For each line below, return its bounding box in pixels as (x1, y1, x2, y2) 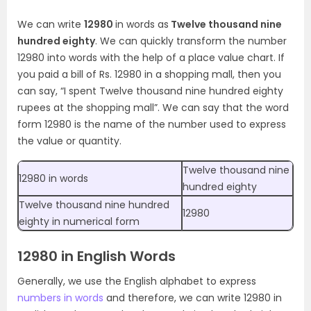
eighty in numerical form (19, 215, 140, 228)
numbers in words (17, 291, 103, 305)
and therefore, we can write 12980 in (103, 291, 282, 305)
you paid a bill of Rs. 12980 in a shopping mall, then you (17, 67, 281, 81)
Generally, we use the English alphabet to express (17, 274, 256, 288)
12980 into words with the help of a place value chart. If (17, 51, 285, 65)
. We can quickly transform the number (95, 34, 287, 48)
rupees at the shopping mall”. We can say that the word (17, 101, 289, 115)
